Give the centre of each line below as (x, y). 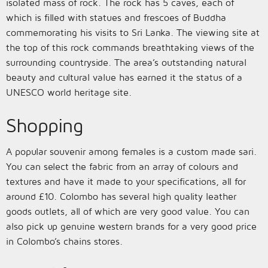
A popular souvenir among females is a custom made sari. (131, 151)
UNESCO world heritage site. (69, 92)
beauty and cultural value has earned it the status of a (124, 77)
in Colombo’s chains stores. (64, 241)
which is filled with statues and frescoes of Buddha (116, 17)
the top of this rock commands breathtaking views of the (130, 47)
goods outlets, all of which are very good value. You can (128, 211)
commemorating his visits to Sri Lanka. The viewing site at (133, 32)
